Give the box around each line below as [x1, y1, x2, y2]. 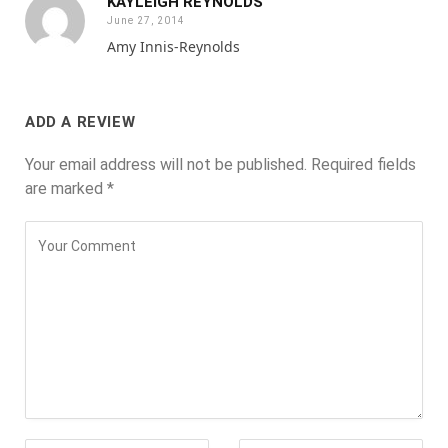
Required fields [311, 154, 416, 174]
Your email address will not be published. [25, 154, 307, 174]
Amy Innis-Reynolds [107, 36, 240, 56]
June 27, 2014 [107, 14, 185, 26]
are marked [25, 178, 107, 198]
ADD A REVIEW [25, 112, 136, 131]
